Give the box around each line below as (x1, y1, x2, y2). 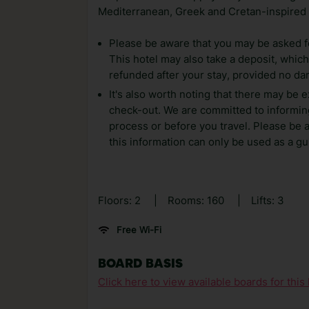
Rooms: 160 (168, 195, 227, 207)
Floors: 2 (98, 195, 143, 207)
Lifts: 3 (251, 195, 284, 207)
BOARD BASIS (98, 258, 183, 270)
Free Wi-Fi (116, 224, 161, 235)
